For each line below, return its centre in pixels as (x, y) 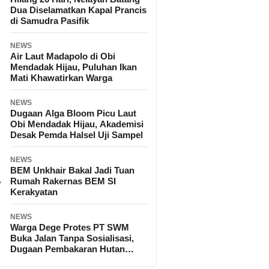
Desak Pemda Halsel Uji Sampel (77, 135)
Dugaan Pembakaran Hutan (68, 249)
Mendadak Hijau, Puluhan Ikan (74, 67)
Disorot (26, 260)
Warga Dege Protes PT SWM (70, 228)
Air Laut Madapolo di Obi (63, 56)
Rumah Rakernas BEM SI (63, 181)
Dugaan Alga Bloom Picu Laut (73, 113)
